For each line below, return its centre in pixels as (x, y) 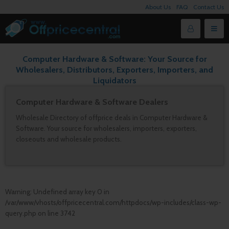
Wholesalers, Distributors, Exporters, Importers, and (114, 70)
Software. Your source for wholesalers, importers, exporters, (106, 128)
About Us (158, 7)
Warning (18, 192)
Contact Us (209, 7)
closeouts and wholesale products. (69, 139)
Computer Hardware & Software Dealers (92, 102)
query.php (21, 213)
